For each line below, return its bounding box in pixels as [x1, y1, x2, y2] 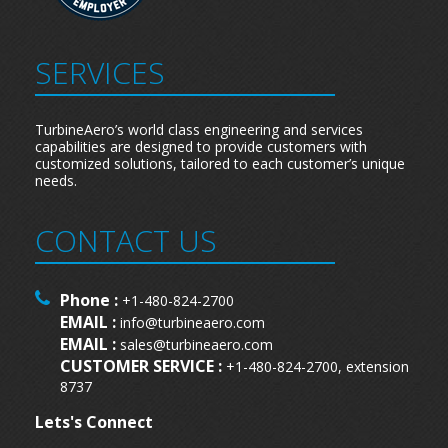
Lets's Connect [35, 411, 153, 433]
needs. [35, 171, 77, 190]
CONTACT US [35, 220, 217, 261]
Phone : [60, 289, 122, 311]
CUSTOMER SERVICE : [60, 355, 226, 377]
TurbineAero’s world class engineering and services [35, 120, 363, 139]
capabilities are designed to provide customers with [35, 137, 367, 156]
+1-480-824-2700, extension [226, 357, 409, 376]
